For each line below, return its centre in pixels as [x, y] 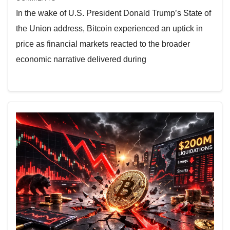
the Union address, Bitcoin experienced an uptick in [109, 29]
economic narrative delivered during [81, 60]
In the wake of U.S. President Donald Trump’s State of [113, 13]
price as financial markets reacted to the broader [103, 44]
